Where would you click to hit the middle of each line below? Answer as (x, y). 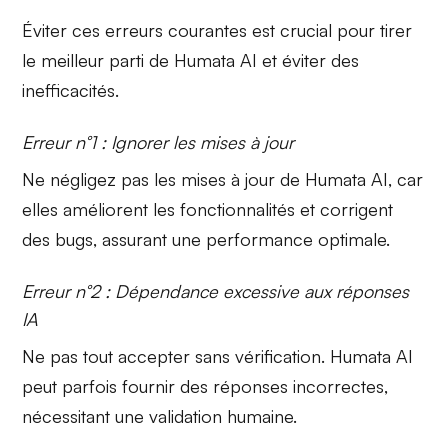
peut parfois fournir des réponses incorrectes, (205, 386)
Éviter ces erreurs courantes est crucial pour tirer (217, 30)
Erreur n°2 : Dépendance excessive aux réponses (216, 291)
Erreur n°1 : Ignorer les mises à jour (158, 142)
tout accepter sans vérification (202, 356)
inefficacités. (71, 90)
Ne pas (53, 356)
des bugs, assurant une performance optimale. (206, 239)
